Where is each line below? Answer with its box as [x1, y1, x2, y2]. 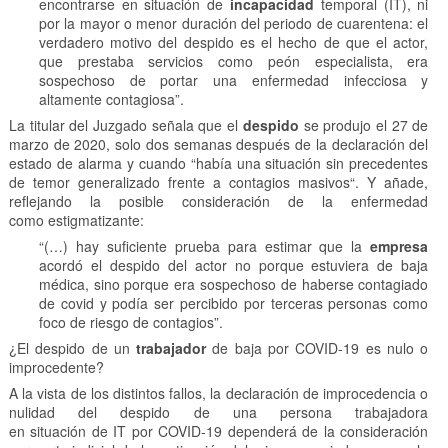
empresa [370, 236, 429, 257]
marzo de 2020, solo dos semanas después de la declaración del [8, 134, 429, 155]
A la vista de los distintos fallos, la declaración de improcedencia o [8, 383, 429, 404]
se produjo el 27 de [298, 115, 429, 136]
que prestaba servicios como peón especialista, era [38, 51, 429, 72]
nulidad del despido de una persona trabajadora [8, 402, 429, 423]
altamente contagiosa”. [38, 89, 184, 110]
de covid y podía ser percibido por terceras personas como [38, 293, 429, 314]
